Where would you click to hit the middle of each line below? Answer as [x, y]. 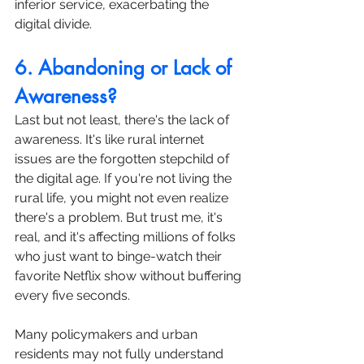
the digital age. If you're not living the [125, 178]
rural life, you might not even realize [123, 197]
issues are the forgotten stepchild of [123, 158]
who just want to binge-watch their [120, 256]
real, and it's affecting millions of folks [127, 236]
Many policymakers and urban [108, 334]
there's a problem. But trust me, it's [120, 217]
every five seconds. [72, 295]
